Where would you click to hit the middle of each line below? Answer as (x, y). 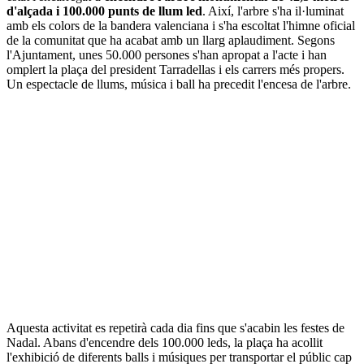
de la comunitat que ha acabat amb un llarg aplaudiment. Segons (171, 40)
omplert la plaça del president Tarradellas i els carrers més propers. (175, 69)
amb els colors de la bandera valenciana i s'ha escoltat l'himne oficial (181, 25)
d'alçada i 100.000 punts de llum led (104, 11)
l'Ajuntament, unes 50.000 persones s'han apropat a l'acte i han (167, 54)
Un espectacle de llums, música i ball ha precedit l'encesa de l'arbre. (179, 84)
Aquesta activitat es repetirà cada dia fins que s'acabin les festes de (175, 327)
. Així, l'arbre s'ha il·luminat (273, 11)
